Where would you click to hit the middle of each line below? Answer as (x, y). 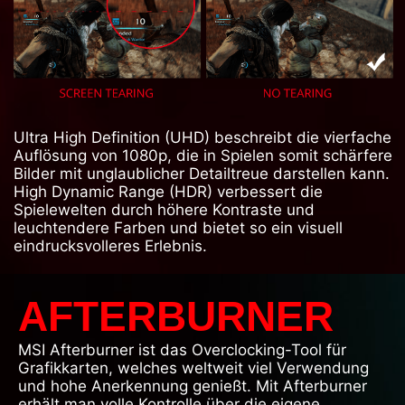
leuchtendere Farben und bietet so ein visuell (178, 228)
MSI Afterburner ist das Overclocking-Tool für (182, 350)
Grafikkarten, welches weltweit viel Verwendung (193, 368)
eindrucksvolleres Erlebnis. (110, 246)
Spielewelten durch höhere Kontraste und (164, 210)
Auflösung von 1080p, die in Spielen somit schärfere (203, 156)
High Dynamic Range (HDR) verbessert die (168, 192)
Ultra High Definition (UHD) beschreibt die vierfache (202, 138)
